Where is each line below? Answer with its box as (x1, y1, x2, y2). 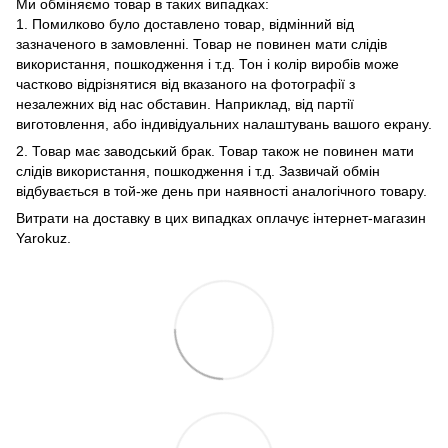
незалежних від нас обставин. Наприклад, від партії (16, 96, 354, 113)
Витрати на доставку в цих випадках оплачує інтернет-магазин (16, 210, 426, 227)
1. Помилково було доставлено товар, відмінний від (16, 16, 354, 33)
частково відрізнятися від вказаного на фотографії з (16, 76, 355, 93)
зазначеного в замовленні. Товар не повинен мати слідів (16, 36, 387, 53)
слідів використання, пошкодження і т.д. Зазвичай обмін (16, 163, 380, 180)
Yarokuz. (16, 230, 71, 247)
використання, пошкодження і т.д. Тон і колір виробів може (16, 56, 399, 73)
